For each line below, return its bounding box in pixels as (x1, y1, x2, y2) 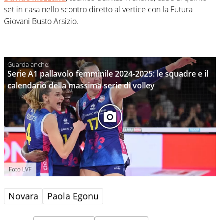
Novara (8, 190, 38, 202)
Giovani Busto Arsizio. (4, 15, 79, 27)
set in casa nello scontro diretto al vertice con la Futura (4, 3, 192, 15)
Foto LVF (9, 165, 31, 173)
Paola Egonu (47, 190, 99, 202)
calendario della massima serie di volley (7, 80, 155, 91)
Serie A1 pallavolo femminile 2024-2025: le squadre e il (7, 68, 208, 79)
